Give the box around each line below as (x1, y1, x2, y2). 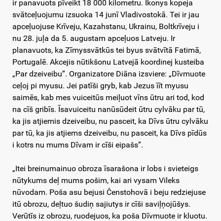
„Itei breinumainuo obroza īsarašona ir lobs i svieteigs (12, 163, 198, 173)
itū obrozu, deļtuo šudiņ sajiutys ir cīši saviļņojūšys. (12, 199, 190, 209)
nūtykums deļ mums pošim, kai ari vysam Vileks (12, 175, 180, 185)
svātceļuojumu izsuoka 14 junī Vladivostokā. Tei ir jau (12, 9, 199, 19)
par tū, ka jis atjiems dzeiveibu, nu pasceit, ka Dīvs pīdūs (12, 128, 207, 138)
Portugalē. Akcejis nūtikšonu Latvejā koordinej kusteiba (12, 57, 204, 67)
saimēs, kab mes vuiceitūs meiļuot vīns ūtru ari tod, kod (12, 92, 204, 102)
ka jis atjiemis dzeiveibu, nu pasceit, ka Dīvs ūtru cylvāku (12, 116, 208, 126)
